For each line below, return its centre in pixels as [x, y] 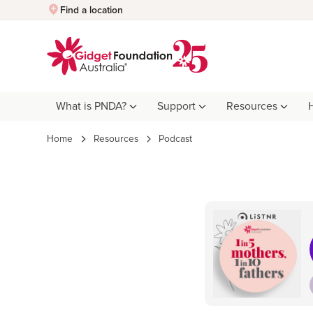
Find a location [92, 10]
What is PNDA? [91, 107]
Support [177, 107]
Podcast [176, 139]
